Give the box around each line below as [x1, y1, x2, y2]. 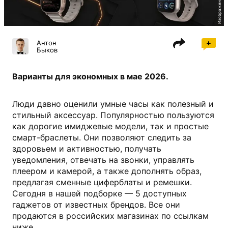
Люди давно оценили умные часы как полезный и [12, 99, 214, 109]
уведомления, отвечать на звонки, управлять [12, 155, 194, 165]
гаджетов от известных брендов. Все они [12, 199, 180, 210]
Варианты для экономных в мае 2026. [12, 71, 168, 82]
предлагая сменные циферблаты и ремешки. [12, 177, 192, 188]
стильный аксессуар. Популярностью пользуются [12, 110, 214, 121]
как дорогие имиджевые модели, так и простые [12, 121, 209, 132]
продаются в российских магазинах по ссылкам [12, 211, 209, 221]
